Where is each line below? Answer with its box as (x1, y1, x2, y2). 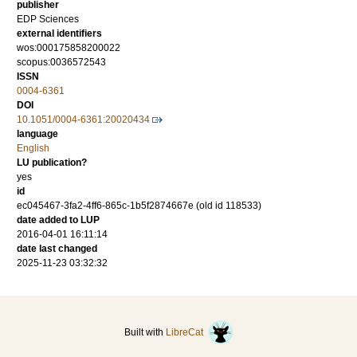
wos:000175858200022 (17, 42, 120, 54)
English (17, 143, 49, 155)
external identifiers (17, 28, 102, 40)
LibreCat (165, 327, 208, 339)
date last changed (17, 243, 97, 255)
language (17, 128, 58, 140)
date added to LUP (17, 214, 100, 226)
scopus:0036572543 (17, 57, 106, 69)
